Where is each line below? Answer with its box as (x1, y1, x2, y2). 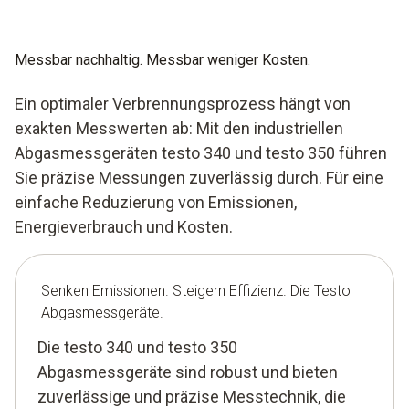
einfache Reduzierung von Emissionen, (15, 193, 297, 213)
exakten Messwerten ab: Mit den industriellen (15, 119, 343, 139)
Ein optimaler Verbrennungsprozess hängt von (15, 94, 351, 114)
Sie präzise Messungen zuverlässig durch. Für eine (15, 168, 383, 188)
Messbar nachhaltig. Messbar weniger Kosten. (15, 51, 310, 69)
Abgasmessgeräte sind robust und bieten (37, 362, 338, 383)
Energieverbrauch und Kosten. (15, 217, 233, 237)
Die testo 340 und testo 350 (37, 338, 237, 358)
